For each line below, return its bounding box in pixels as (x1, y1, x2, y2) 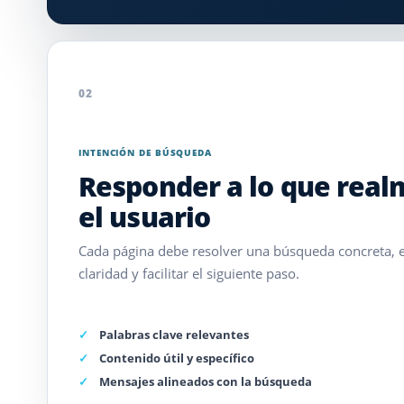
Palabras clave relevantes (99, 326, 249, 343)
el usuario (78, 198, 210, 235)
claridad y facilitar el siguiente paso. (78, 264, 299, 282)
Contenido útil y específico (99, 349, 254, 366)
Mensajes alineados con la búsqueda (99, 372, 312, 390)
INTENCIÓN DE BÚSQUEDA (78, 146, 212, 159)
